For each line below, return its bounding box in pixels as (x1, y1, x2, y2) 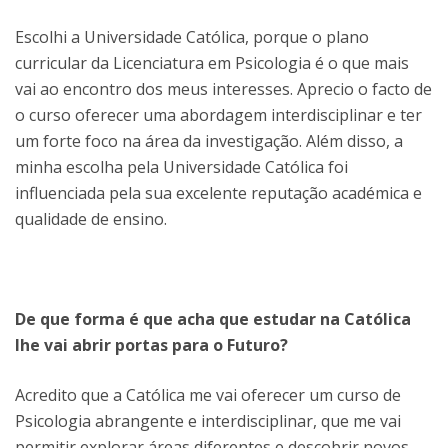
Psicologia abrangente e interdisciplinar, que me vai (15, 409, 401, 432)
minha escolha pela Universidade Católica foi (15, 155, 348, 178)
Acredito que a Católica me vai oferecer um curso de (15, 383, 401, 406)
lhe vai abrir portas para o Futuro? (15, 333, 288, 356)
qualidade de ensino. (15, 207, 167, 230)
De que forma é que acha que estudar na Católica (15, 307, 411, 330)
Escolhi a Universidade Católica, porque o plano (15, 25, 369, 48)
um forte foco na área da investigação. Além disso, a (15, 129, 403, 152)
